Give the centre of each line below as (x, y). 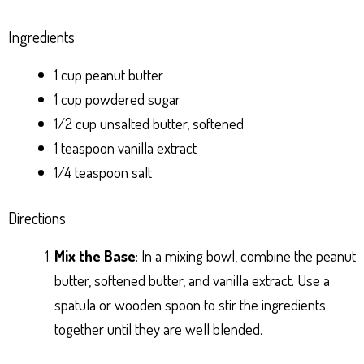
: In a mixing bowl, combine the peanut (246, 255)
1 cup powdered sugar (117, 99)
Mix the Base (95, 255)
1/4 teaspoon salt (103, 172)
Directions (37, 217)
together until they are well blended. (158, 328)
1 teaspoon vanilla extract (126, 147)
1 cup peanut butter (109, 74)
